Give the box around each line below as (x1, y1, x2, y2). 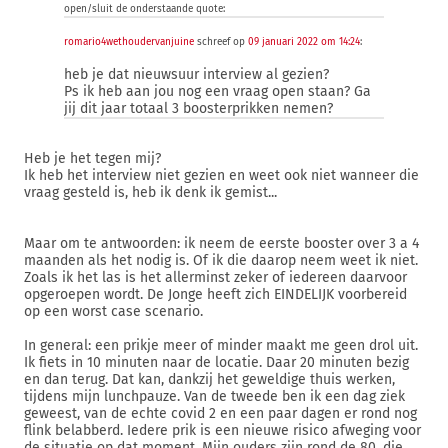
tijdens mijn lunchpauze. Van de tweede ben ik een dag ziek (24, 388, 405, 405)
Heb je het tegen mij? (24, 150, 161, 167)
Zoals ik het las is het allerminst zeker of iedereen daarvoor (24, 269, 407, 286)
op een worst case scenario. (24, 303, 203, 320)
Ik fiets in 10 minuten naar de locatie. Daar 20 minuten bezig (24, 354, 409, 371)
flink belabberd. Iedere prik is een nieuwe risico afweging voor (24, 422, 421, 439)
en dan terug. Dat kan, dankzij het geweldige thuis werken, (24, 371, 395, 388)
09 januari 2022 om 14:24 (248, 36, 360, 48)
